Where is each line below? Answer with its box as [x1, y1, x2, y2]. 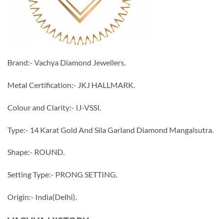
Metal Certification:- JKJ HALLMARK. [7, 80, 135, 90]
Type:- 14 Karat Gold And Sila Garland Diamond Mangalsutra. [7, 125, 214, 134]
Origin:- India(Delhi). [7, 192, 77, 202]
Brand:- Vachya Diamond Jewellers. [7, 58, 126, 67]
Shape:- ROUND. [7, 147, 65, 157]
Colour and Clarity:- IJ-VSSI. [7, 102, 101, 112]
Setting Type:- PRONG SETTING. [7, 170, 117, 179]
